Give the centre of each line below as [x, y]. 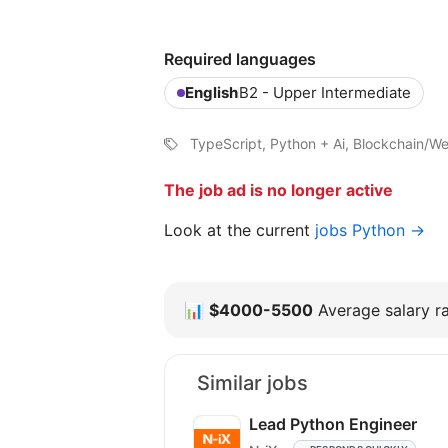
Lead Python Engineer [333, 424]
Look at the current [239, 230]
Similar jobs [252, 383]
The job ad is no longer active [278, 190]
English [211, 92]
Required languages [240, 59]
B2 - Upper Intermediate [325, 92]
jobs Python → [370, 230]
